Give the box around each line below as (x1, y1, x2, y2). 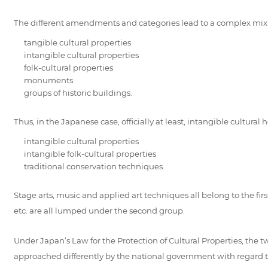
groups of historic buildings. (23, 87, 132, 98)
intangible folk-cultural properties (23, 148, 156, 159)
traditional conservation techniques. (23, 161, 165, 171)
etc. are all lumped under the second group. (13, 205, 185, 215)
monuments (23, 75, 73, 85)
